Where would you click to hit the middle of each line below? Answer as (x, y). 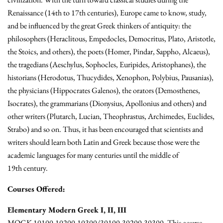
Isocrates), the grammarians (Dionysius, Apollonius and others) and (107, 104)
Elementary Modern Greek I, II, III (67, 210)
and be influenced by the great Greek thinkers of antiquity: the (99, 26)
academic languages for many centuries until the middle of (93, 155)
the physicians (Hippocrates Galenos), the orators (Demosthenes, (104, 91)
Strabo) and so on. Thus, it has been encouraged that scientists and (105, 129)
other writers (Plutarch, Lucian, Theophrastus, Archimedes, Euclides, (111, 116)
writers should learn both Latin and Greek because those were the (104, 142)
